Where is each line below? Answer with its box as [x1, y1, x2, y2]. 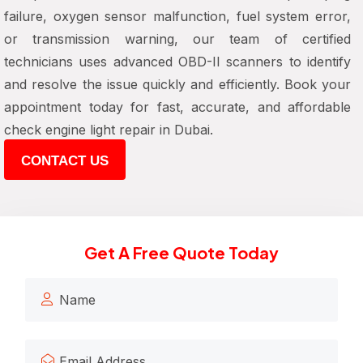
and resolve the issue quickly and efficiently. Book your [4, 76, 351, 92]
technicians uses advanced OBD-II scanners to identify [4, 53, 351, 70]
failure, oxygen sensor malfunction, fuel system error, [4, 8, 351, 24]
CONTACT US [21, 153, 109, 169]
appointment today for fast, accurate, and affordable [4, 99, 351, 115]
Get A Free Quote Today [84, 242, 279, 263]
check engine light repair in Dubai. [4, 122, 213, 138]
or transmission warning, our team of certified [4, 31, 351, 47]
